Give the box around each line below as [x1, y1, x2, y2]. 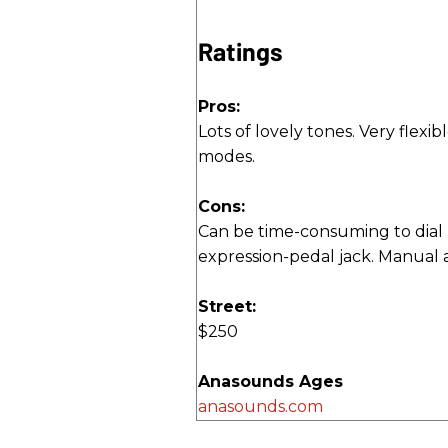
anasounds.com [198, 397, 323, 417]
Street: [198, 297, 256, 317]
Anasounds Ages [198, 372, 343, 392]
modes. [198, 147, 255, 167]
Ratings [198, 36, 283, 67]
